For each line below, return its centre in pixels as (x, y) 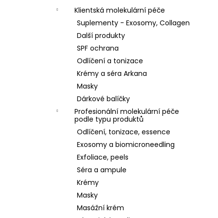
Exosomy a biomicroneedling (126, 145)
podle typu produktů (109, 119)
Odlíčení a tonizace (110, 61)
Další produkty (101, 36)
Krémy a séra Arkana (112, 73)
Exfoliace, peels (103, 157)
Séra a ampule (102, 170)
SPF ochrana (98, 48)
